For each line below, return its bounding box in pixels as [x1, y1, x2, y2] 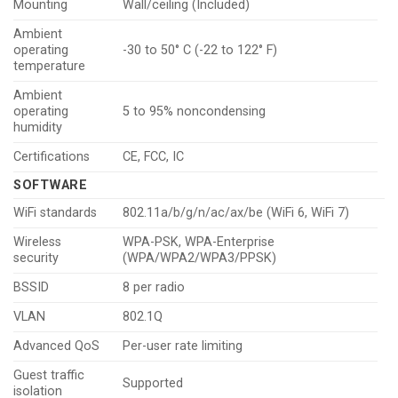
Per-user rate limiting [123, 338, 243, 354]
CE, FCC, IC [123, 149, 185, 165]
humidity [13, 120, 62, 136]
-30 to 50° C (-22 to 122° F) [123, 43, 278, 59]
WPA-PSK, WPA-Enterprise [123, 235, 275, 251]
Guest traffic [13, 368, 84, 384]
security [13, 251, 59, 267]
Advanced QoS [13, 338, 99, 354]
